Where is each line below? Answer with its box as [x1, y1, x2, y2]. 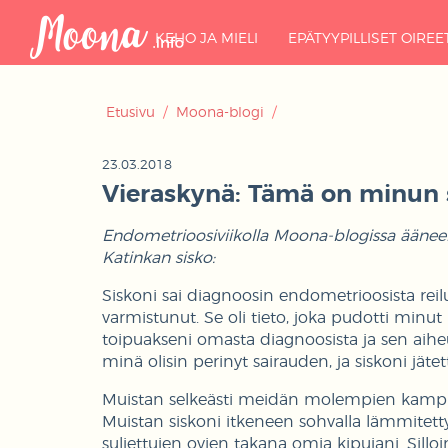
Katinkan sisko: [102, 249, 215, 266]
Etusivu [106, 106, 156, 120]
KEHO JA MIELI [154, 32, 258, 46]
